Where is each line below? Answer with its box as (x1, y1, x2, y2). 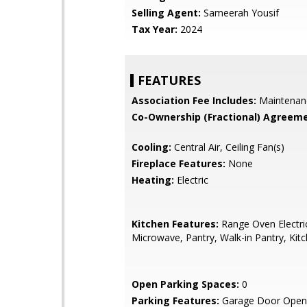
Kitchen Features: (132, 217, 219, 230)
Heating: (132, 173, 174, 186)
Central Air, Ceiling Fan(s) (171, 140, 284, 153)
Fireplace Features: (132, 157, 225, 170)
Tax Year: (132, 23, 177, 36)
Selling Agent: (132, 6, 201, 19)
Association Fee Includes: (132, 94, 256, 107)
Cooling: (132, 140, 171, 153)
